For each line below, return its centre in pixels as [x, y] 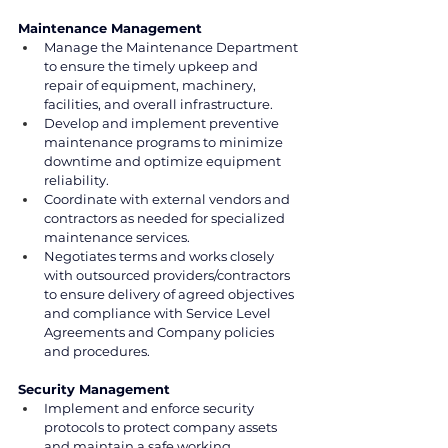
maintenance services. [117, 236]
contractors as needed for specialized [166, 217]
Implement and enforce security [150, 407]
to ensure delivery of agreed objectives [170, 293]
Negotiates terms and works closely [160, 255]
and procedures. [97, 350]
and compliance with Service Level [159, 312]
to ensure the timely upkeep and [152, 65]
